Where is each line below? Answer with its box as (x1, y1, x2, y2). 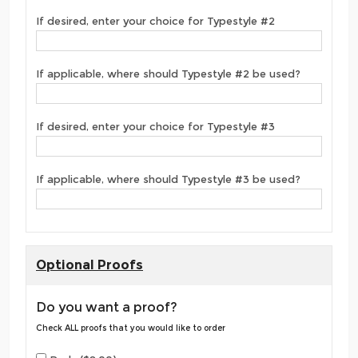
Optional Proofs (36, 257, 143, 272)
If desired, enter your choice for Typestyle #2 (36, 14, 275, 28)
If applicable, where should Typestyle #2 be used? (36, 67, 300, 81)
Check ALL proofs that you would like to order (36, 322, 225, 333)
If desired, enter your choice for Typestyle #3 (36, 120, 275, 133)
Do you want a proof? (36, 299, 177, 315)
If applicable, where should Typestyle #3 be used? (36, 173, 300, 186)
